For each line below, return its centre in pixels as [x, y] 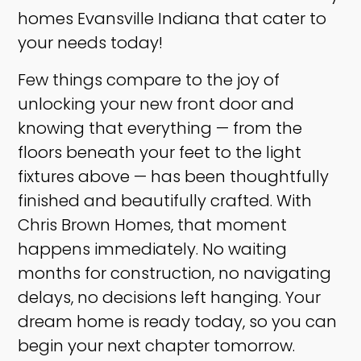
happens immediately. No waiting [153, 249]
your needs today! [91, 43]
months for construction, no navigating [175, 274]
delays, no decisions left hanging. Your [170, 298]
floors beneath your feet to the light [160, 153]
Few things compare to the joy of [149, 80]
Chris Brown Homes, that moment [153, 225]
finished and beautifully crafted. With [165, 201]
